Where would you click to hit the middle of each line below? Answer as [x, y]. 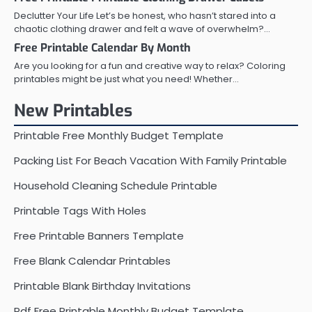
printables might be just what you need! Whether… [126, 79]
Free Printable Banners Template [99, 236]
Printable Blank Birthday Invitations [102, 286]
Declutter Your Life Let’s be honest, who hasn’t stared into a [145, 16]
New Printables [73, 111]
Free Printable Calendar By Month [102, 48]
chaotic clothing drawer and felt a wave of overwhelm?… [142, 29]
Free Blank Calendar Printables [92, 261]
